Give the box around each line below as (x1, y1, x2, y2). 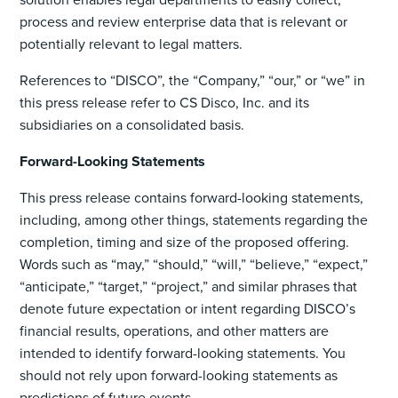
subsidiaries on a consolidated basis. (20, 115, 245, 134)
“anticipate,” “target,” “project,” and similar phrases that (20, 276, 358, 296)
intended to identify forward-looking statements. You (20, 343, 346, 362)
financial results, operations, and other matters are (20, 321, 330, 340)
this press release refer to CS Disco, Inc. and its (20, 92, 310, 112)
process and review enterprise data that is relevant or (20, 12, 348, 31)
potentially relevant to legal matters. (20, 34, 243, 53)
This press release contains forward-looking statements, (20, 187, 364, 207)
